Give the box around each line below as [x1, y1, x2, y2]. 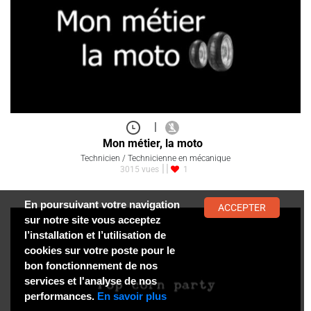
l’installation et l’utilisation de [24, 229, 166, 241]
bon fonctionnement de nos [24, 260, 158, 271]
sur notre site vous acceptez [24, 214, 161, 226]
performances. [24, 290, 97, 302]
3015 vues [119, 164, 159, 174]
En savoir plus [97, 290, 167, 302]
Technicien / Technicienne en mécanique [81, 153, 230, 163]
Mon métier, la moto [102, 136, 203, 150]
